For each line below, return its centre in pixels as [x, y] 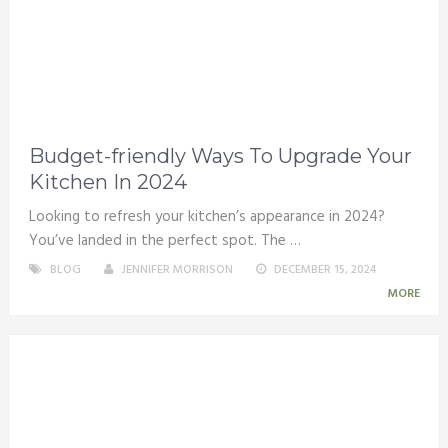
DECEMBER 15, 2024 [324, 269]
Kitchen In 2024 [107, 181]
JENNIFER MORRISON [176, 269]
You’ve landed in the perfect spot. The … [164, 240]
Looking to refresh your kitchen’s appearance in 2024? [206, 216]
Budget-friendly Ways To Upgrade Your [220, 155]
